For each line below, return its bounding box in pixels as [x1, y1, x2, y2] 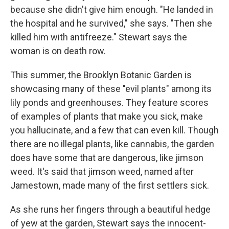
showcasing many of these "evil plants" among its [10, 83, 212, 94]
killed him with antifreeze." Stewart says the [10, 32, 187, 42]
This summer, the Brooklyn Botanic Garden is [10, 70, 192, 80]
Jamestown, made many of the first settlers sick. [10, 180, 209, 191]
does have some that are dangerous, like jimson [10, 152, 203, 163]
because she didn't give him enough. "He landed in [10, 4, 213, 15]
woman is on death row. [10, 45, 106, 56]
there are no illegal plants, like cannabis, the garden [10, 139, 214, 149]
